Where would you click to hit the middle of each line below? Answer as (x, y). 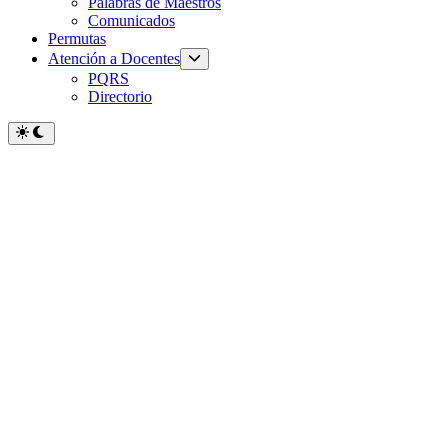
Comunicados (131, 21)
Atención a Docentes (114, 59)
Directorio (120, 97)
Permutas (77, 39)
